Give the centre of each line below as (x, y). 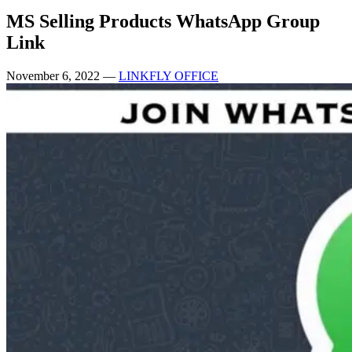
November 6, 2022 (55, 75)
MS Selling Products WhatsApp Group (163, 21)
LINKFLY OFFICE (169, 75)
